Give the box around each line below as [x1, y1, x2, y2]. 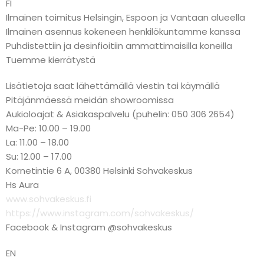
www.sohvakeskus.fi [6, 193, 91, 205]
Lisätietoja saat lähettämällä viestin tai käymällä [6, 80, 220, 92]
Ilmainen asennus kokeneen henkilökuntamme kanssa [6, 25, 240, 38]
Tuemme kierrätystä [6, 54, 95, 66]
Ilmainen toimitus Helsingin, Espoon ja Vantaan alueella [6, 11, 245, 24]
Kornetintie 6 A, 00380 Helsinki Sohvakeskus [6, 164, 193, 177]
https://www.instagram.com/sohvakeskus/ [6, 207, 194, 219]
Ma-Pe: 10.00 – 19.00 [6, 122, 91, 134]
